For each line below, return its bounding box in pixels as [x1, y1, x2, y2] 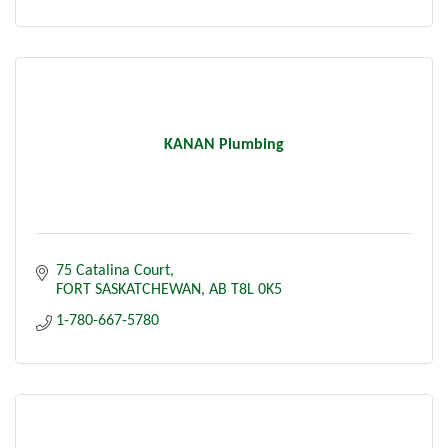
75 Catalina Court [56, 262, 170, 279]
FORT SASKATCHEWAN [56, 281, 201, 298]
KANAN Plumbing [164, 136, 284, 153]
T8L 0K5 [231, 281, 282, 298]
